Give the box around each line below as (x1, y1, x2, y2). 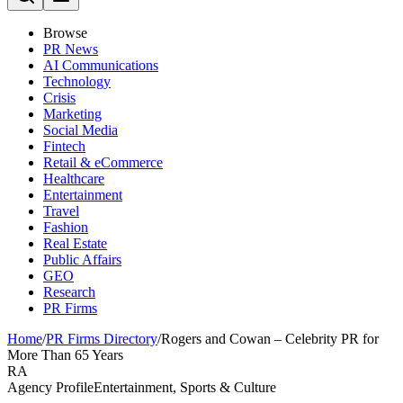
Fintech (43, 139, 85, 154)
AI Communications (43, 58, 158, 73)
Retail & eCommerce (43, 155, 163, 170)
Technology (43, 74, 111, 89)
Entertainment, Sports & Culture (94, 380, 276, 395)
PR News (43, 41, 98, 57)
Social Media (43, 122, 118, 138)
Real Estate (43, 236, 107, 251)
